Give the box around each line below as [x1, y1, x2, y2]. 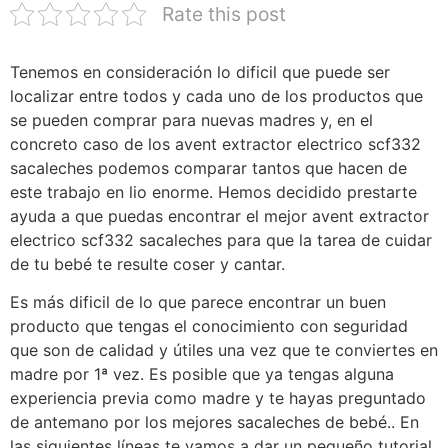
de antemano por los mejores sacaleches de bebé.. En [10, 412, 419, 433]
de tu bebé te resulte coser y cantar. [10, 254, 285, 274]
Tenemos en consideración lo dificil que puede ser [10, 62, 390, 82]
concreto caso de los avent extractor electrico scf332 [10, 134, 421, 154]
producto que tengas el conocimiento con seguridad [10, 316, 408, 337]
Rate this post [162, 2, 286, 26]
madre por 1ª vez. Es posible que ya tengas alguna [10, 364, 394, 385]
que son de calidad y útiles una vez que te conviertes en [10, 340, 438, 361]
